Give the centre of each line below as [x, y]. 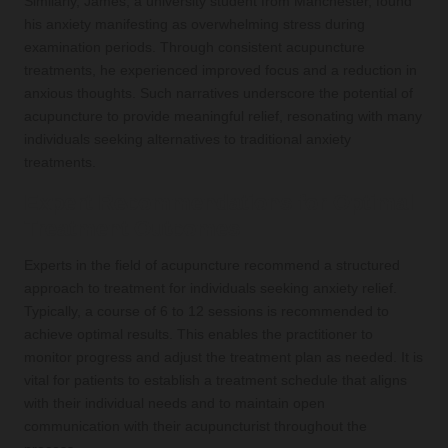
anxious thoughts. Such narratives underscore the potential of [218, 93]
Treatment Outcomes [132, 228]
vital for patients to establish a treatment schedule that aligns [215, 380]
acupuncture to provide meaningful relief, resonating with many [223, 116]
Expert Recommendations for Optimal [219, 202]
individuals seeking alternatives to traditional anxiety [187, 139]
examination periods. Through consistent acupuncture [194, 47]
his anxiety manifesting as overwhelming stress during [194, 24]
